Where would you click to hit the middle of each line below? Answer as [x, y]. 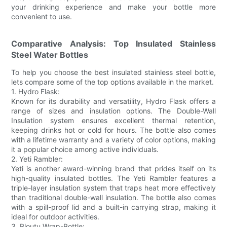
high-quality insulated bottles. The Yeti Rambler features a [113, 178]
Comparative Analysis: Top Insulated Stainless [113, 44]
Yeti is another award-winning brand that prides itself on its [113, 169]
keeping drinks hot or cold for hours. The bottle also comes [113, 130]
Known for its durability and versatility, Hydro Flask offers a [113, 101]
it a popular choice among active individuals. [85, 149]
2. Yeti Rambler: [37, 159]
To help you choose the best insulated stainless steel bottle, [113, 72]
